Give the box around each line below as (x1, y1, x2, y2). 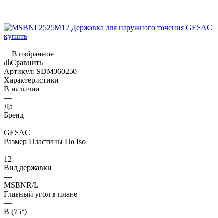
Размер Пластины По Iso (4, 137, 86, 145)
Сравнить (11, 58, 43, 67)
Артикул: (4, 67, 35, 75)
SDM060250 (36, 67, 77, 75)
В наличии (4, 84, 40, 93)
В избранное (12, 49, 54, 58)
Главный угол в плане (4, 189, 77, 198)
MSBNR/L (4, 181, 38, 189)
